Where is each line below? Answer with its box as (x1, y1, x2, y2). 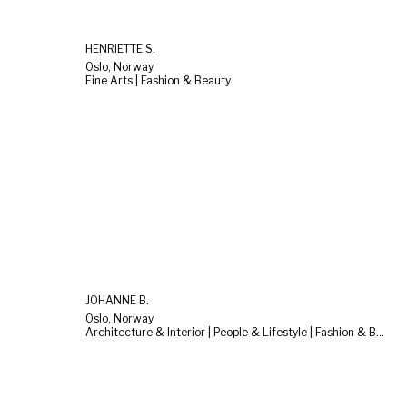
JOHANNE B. (85, 293, 149, 308)
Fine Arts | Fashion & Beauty (85, 73, 231, 87)
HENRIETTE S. (85, 41, 155, 55)
